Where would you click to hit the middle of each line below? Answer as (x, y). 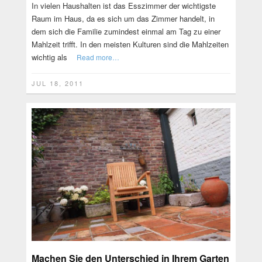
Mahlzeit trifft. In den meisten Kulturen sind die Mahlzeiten (130, 44)
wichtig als (49, 57)
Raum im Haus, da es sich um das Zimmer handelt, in (123, 18)
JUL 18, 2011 (57, 83)
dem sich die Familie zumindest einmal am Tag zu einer (126, 31)
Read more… (98, 57)
